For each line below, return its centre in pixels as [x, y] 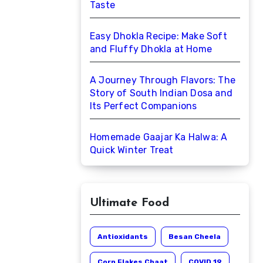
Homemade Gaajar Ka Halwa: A [159, 137]
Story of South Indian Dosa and [161, 93]
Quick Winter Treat [132, 150]
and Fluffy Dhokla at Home [151, 49]
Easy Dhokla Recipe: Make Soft [159, 36]
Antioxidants [123, 237]
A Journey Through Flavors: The [163, 80]
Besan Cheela [195, 237]
